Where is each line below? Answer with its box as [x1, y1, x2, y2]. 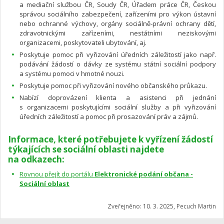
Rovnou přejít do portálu [19, 169, 94, 178]
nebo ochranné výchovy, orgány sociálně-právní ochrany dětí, [19, 18, 216, 28]
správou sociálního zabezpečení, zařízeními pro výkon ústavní [19, 9, 216, 18]
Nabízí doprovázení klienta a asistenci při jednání [19, 92, 216, 102]
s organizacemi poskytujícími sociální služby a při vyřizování [19, 102, 216, 111]
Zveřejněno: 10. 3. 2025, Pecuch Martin [107, 201, 216, 210]
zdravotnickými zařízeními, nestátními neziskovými [19, 28, 216, 37]
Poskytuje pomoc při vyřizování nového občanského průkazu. [19, 80, 207, 90]
